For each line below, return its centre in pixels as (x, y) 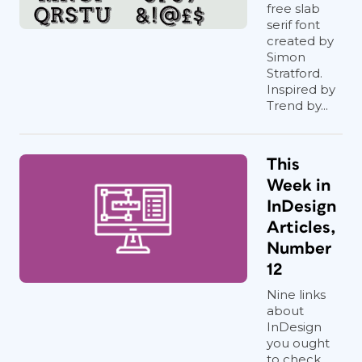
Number (299, 248)
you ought (298, 343)
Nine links (296, 295)
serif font (293, 25)
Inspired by (301, 89)
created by (300, 41)
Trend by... (297, 105)
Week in (299, 185)
